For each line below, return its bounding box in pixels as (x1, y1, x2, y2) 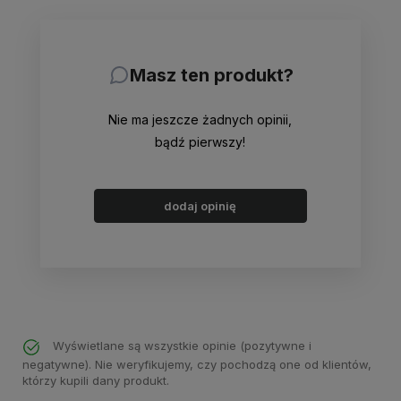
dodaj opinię (164, 199, 237, 214)
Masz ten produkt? (129, 64, 294, 87)
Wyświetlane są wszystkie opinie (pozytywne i (49, 338, 311, 354)
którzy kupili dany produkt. (22, 372, 169, 388)
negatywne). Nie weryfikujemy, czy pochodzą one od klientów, (22, 356, 371, 371)
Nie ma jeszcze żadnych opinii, (108, 112, 293, 128)
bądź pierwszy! (155, 134, 246, 150)
